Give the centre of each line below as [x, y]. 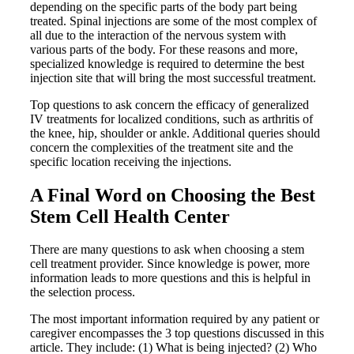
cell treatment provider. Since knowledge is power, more [170, 264]
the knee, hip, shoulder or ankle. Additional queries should [175, 133]
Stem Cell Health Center [130, 216]
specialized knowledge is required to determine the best [167, 63]
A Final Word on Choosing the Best [173, 195]
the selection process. [84, 292]
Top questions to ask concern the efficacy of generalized [169, 104]
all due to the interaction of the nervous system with [158, 35]
